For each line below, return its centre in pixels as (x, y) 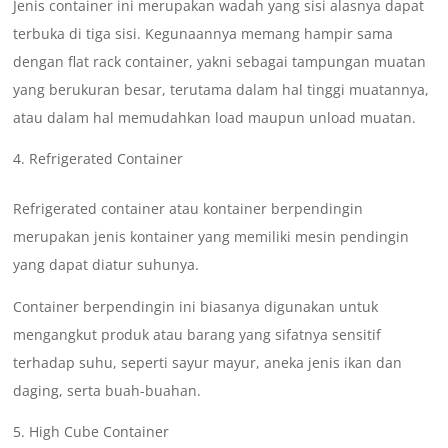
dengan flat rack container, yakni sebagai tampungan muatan (220, 62)
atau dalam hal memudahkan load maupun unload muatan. (215, 118)
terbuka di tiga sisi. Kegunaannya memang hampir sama (203, 34)
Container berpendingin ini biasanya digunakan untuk (196, 307)
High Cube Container (99, 432)
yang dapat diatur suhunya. (106, 265)
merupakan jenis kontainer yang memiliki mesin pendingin (211, 237)
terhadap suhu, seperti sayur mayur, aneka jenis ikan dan (208, 363)
